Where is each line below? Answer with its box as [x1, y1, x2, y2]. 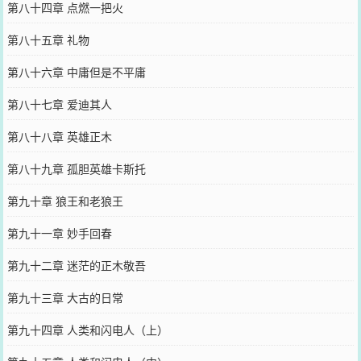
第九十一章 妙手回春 [6, 224, 112, 241]
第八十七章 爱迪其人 [6, 95, 112, 112]
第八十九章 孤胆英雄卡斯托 [6, 160, 146, 176]
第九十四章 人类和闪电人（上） [6, 321, 168, 338]
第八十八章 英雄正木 [6, 127, 112, 144]
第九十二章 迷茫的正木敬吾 [6, 256, 146, 273]
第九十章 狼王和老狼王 [6, 192, 123, 209]
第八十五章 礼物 [6, 31, 89, 48]
